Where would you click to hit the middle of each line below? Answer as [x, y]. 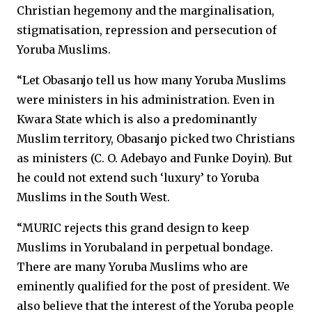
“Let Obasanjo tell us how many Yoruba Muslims [151, 80]
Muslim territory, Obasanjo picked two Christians [156, 139]
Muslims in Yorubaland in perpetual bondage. [145, 247]
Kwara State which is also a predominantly [137, 119]
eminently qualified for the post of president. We [153, 286]
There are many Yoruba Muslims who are [132, 267]
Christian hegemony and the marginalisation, [146, 10]
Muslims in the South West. [93, 197]
